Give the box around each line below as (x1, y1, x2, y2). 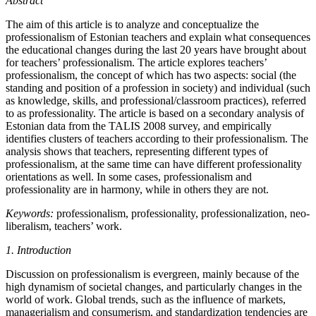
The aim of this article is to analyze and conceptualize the (6, 18, 259, 30)
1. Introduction (6, 243, 71, 256)
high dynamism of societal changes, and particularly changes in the (6, 280, 302, 293)
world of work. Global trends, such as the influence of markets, (6, 293, 286, 305)
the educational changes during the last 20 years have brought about (6, 43, 306, 56)
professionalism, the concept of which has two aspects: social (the (6, 68, 296, 81)
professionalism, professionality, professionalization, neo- (54, 207, 310, 219)
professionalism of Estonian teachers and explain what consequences (6, 30, 310, 43)
